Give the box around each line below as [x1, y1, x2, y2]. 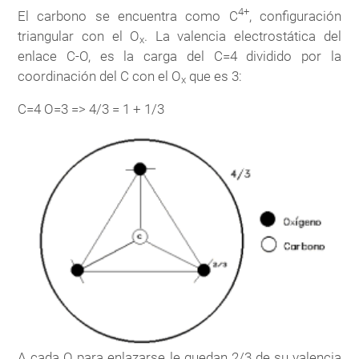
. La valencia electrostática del [144, 27, 341, 44]
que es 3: [186, 67, 243, 84]
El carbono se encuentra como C [18, 7, 238, 24]
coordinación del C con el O [18, 67, 182, 84]
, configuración [248, 7, 341, 24]
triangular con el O [18, 27, 140, 44]
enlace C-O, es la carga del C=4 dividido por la [18, 47, 341, 64]
